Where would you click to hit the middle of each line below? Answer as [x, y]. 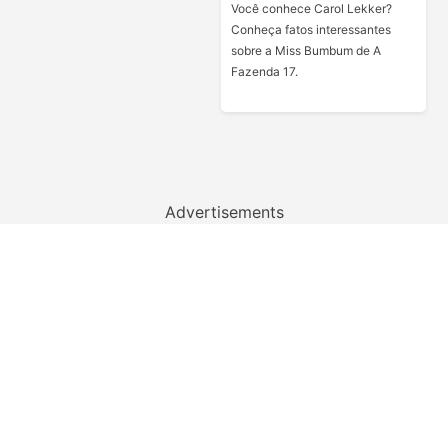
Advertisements [224, 212]
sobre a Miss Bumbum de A [305, 50]
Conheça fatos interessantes [310, 29]
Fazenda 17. [264, 71]
